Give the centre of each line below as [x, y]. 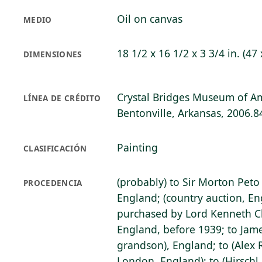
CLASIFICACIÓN [55, 149]
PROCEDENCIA [53, 183]
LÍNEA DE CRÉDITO [62, 98]
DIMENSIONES [53, 54]
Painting [137, 147]
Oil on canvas [150, 19]
